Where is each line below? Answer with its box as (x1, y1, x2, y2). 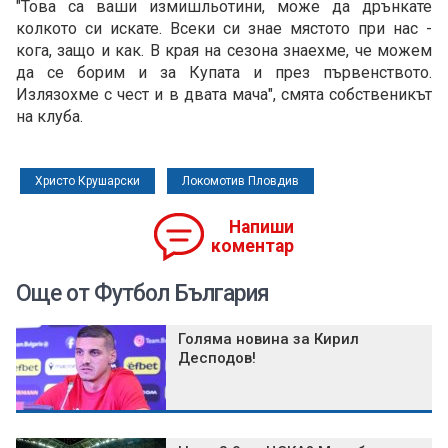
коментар (211, 236, 294, 257)
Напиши (229, 217, 294, 238)
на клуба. (16, 107, 87, 127)
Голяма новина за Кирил (178, 330, 359, 349)
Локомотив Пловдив (182, 174, 299, 189)
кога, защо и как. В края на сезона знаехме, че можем (16, 41, 432, 61)
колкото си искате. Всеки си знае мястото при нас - (16, 19, 432, 39)
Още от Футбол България (16, 280, 269, 308)
